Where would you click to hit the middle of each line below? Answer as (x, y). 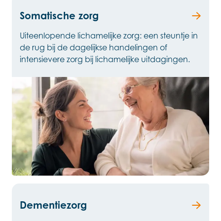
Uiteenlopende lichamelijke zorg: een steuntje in (109, 36)
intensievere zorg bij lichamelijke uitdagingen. (105, 59)
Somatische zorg (59, 16)
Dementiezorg (53, 205)
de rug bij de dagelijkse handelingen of (93, 48)
